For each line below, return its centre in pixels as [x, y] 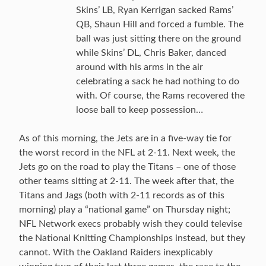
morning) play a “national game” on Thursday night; [125, 210]
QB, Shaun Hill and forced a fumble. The [160, 24]
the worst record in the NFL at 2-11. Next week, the [127, 153]
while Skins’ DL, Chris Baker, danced [151, 53]
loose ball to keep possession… [140, 110]
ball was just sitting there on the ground [159, 39]
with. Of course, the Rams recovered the [160, 96]
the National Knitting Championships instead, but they [132, 238]
